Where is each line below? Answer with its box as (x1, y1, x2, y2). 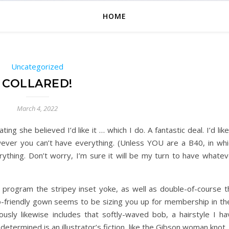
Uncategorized (11, 61, 63, 72)
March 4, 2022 (17, 104, 58, 113)
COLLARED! (2, 77, 73, 90)
